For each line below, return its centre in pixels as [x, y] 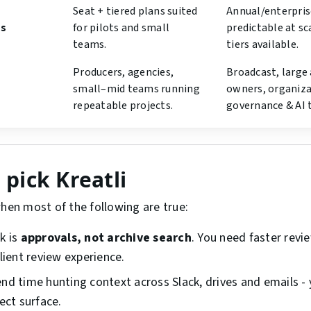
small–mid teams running [136, 89]
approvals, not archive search [106, 238]
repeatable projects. [123, 106]
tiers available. [262, 45]
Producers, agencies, [123, 73]
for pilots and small [121, 28]
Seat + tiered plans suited [135, 11]
